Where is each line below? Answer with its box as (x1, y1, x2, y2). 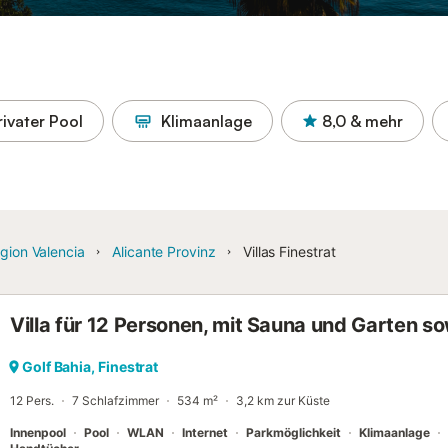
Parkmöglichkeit (246, 425, 341, 440)
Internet (182, 425, 228, 440)
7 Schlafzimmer (72, 393, 159, 408)
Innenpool (10, 425, 66, 440)
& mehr (350, 111, 403, 131)
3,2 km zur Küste (236, 393, 330, 408)
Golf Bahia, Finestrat (22, 358, 159, 375)
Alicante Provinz (112, 243, 216, 260)
